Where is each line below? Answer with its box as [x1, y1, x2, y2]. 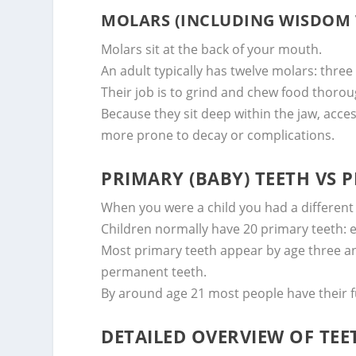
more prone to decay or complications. [101, 126, 335, 145]
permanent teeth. [101, 262, 207, 281]
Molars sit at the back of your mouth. [101, 41, 323, 59]
